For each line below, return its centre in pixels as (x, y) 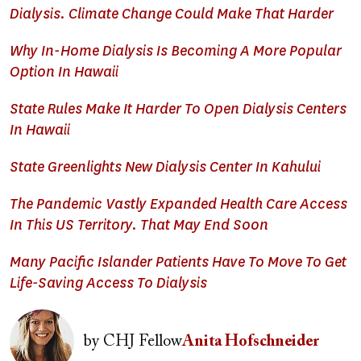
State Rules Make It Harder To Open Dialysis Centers (178, 109)
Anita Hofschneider (251, 341)
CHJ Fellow (141, 341)
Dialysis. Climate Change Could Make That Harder (172, 14)
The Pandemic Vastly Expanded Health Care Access (178, 204)
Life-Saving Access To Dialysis (108, 283)
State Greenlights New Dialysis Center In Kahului (165, 167)
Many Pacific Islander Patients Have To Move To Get (178, 262)
